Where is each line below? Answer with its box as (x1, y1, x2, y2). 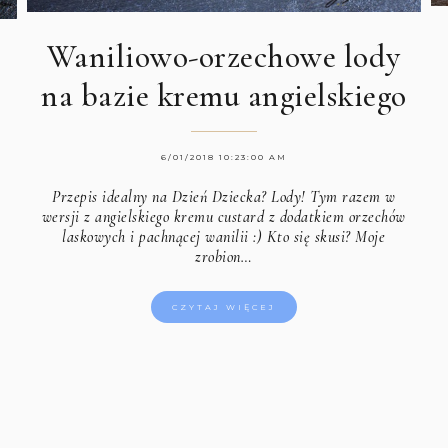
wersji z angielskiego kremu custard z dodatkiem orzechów (41, 207, 406, 228)
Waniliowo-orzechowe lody (46, 37, 401, 77)
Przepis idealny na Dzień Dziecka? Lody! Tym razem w (52, 187, 396, 208)
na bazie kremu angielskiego (41, 76, 407, 116)
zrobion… (195, 247, 253, 268)
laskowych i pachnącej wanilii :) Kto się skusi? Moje (62, 227, 386, 248)
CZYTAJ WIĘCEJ (171, 302, 276, 313)
